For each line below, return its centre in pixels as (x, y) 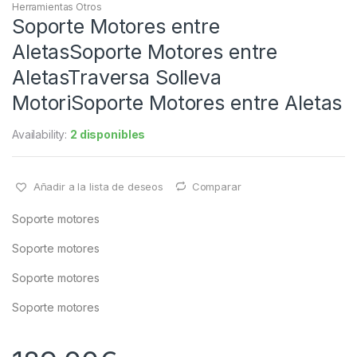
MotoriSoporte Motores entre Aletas (177, 102)
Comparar (216, 186)
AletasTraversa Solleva (117, 77)
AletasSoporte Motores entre (145, 51)
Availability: (41, 134)
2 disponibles (108, 134)
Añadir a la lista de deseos (98, 186)
